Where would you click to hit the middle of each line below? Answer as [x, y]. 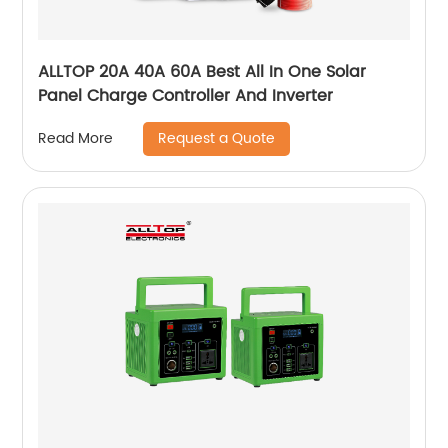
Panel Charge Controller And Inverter [186, 95]
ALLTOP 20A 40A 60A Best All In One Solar [202, 71]
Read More [76, 139]
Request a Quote [217, 138]
